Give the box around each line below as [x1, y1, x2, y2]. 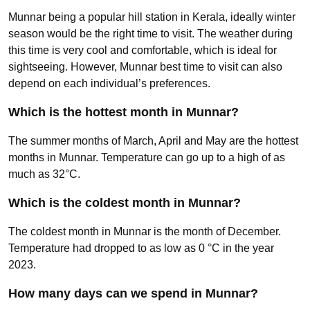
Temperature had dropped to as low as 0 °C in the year [8, 241, 274, 254]
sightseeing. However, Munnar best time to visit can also [8, 60, 282, 73]
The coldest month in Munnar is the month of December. [8, 225, 281, 237]
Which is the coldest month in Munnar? [8, 195, 241, 210]
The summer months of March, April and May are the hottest [8, 134, 298, 147]
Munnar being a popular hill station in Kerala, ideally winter [8, 10, 295, 23]
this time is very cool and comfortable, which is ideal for [8, 44, 277, 56]
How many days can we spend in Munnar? [8, 286, 258, 300]
